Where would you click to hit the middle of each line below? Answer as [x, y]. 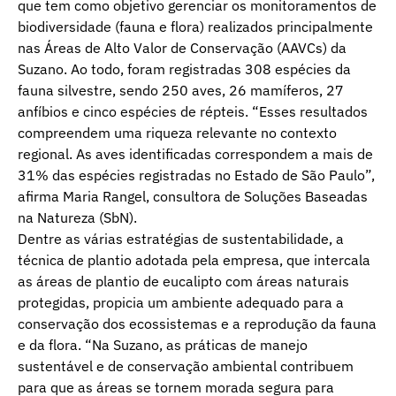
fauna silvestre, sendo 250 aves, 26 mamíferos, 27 [181, 90]
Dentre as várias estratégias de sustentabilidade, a [181, 238]
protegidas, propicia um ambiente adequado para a [181, 302]
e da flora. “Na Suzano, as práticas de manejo [163, 344]
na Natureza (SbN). [77, 217]
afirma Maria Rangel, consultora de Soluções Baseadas [193, 196]
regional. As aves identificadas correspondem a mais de [195, 153]
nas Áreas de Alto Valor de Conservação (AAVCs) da [182, 47]
